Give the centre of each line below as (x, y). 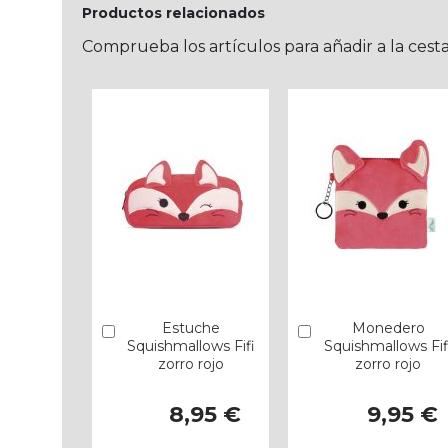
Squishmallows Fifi (191, 346)
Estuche (191, 328)
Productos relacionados (173, 13)
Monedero (388, 328)
